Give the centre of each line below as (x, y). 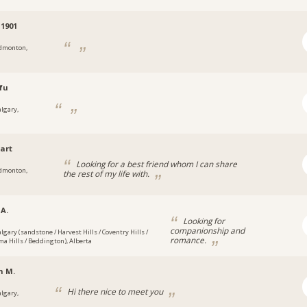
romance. (189, 240)
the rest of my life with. (107, 174)
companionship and (208, 230)
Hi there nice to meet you (115, 292)
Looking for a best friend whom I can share (155, 164)
